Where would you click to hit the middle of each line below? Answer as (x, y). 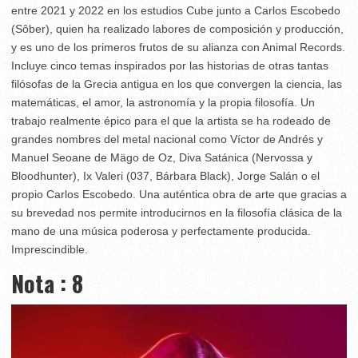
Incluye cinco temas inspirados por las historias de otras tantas (170, 66)
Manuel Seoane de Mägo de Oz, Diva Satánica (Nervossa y (162, 157)
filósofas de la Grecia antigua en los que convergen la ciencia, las (177, 84)
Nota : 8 (47, 283)
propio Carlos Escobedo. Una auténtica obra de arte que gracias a (179, 194)
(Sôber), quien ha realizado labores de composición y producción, (177, 29)
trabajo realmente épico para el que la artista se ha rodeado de (171, 121)
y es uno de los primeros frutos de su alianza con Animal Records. (178, 47)
